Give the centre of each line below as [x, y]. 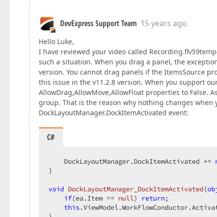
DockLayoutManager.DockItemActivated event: [114, 113]
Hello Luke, [56, 41]
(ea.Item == [95, 198]
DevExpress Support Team [98, 23]
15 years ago [164, 23]
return [153, 198]
